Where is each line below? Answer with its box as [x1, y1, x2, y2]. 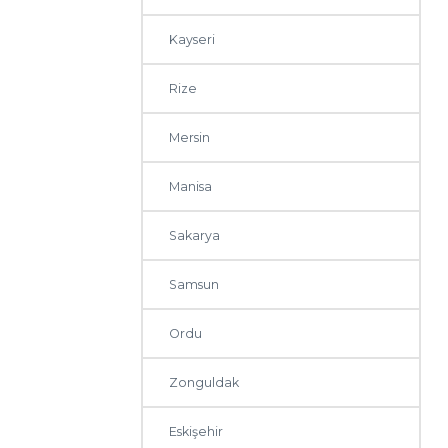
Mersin [169, 130, 211, 146]
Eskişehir [169, 424, 224, 440]
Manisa [169, 179, 213, 195]
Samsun [169, 277, 220, 293]
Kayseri [169, 32, 216, 48]
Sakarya [169, 228, 221, 244]
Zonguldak [169, 375, 240, 391]
